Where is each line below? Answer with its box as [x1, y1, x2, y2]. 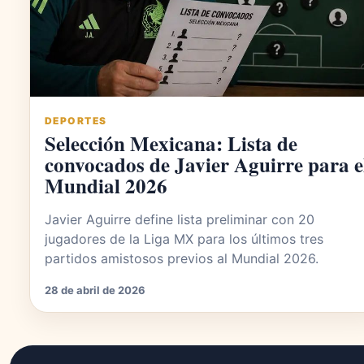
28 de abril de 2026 [45, 284, 145, 297]
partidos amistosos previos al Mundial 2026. [45, 250, 318, 267]
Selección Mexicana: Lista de [45, 128, 297, 159]
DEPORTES [45, 115, 107, 128]
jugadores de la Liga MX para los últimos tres [45, 231, 323, 248]
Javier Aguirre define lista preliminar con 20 [45, 211, 314, 228]
